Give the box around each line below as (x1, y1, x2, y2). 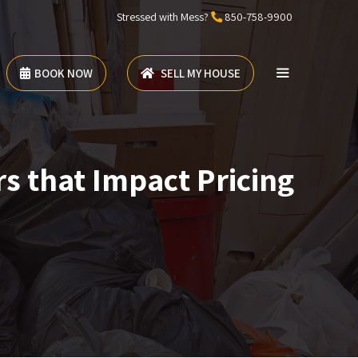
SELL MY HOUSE (157, 66, 241, 81)
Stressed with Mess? (117, 10, 211, 24)
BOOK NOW (34, 66, 93, 81)
